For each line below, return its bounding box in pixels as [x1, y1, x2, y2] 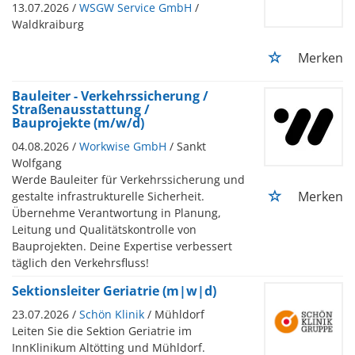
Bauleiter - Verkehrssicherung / [12, 86, 208, 105]
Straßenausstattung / [12, 100, 150, 118]
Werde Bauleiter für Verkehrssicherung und [12, 171, 245, 187]
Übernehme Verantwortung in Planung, [12, 204, 221, 220]
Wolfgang [12, 155, 62, 170]
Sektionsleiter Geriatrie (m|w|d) [12, 281, 216, 300]
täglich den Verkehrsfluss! [12, 254, 149, 270]
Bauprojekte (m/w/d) [12, 113, 144, 132]
